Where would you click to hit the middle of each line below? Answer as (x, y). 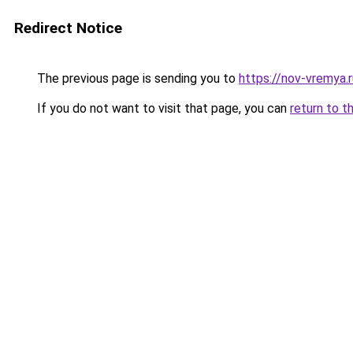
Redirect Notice (68, 28)
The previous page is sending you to (136, 78)
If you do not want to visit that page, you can (162, 108)
